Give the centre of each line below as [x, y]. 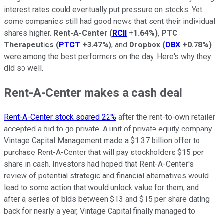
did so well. [23, 68]
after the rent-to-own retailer [166, 117]
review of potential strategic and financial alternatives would [106, 175]
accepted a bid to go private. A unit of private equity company [108, 129]
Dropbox [146, 44]
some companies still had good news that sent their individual [109, 21]
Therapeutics [30, 44]
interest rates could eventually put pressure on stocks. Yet [103, 9]
